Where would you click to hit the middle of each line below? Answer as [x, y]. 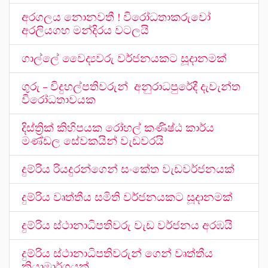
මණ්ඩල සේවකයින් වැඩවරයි [93, 141]
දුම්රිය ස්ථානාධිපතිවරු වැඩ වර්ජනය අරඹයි [127, 226]
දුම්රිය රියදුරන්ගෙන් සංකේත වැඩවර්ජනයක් [128, 169]
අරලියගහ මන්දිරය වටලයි [85, 31]
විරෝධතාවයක [59, 100]
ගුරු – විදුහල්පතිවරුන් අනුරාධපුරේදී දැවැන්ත [131, 87]
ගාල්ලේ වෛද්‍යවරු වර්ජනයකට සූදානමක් [124, 59]
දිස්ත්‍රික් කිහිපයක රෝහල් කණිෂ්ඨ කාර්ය [118, 128]
